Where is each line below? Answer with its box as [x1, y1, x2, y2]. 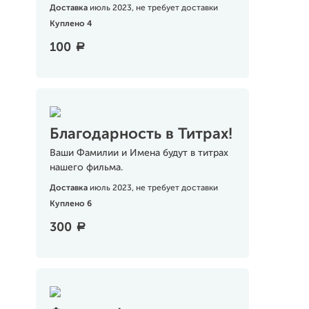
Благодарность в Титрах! [49, 127, 232, 142]
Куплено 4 [49, 20, 92, 28]
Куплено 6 [49, 200, 92, 208]
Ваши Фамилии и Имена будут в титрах [49, 148, 228, 158]
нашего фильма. [49, 163, 123, 172]
